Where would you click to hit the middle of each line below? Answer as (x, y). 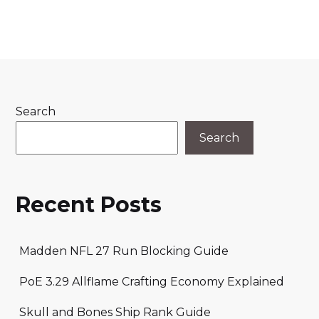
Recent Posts (89, 204)
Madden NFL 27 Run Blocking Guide (124, 251)
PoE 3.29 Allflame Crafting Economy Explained (152, 282)
